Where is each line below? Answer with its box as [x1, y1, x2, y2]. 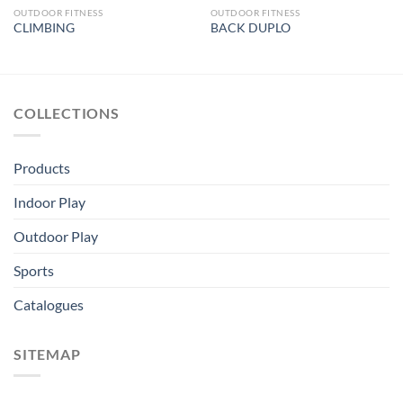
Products [13, 158, 70, 176]
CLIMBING [13, 21, 75, 36]
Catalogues [13, 295, 84, 313]
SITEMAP [13, 345, 81, 363]
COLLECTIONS [13, 104, 120, 122]
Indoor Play [13, 193, 85, 210]
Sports [13, 261, 54, 279]
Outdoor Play [13, 227, 98, 245]
